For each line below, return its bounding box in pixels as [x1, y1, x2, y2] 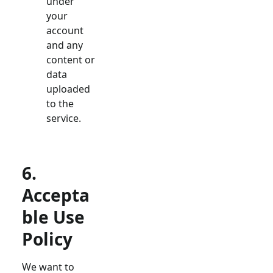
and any [46, 38, 83, 52]
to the [46, 97, 74, 110]
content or [46, 53, 95, 66]
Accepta [22, 183, 90, 207]
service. [46, 112, 81, 125]
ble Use [22, 205, 85, 229]
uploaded [46, 82, 90, 96]
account [46, 24, 83, 37]
